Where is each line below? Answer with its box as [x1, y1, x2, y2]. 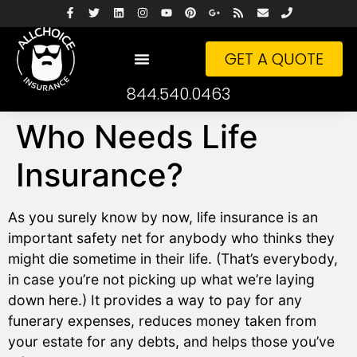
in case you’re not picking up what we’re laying [8, 271, 315, 288]
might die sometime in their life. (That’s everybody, [8, 250, 338, 268]
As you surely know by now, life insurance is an [8, 209, 318, 226]
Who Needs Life [16, 117, 258, 157]
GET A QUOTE [225, 48, 324, 70]
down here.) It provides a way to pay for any [8, 292, 302, 309]
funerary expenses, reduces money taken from [8, 312, 316, 330]
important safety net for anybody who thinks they [8, 229, 335, 247]
